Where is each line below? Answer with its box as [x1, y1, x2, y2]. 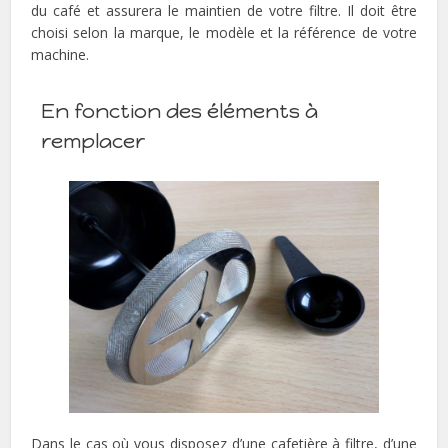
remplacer [41, 128, 146, 153]
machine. [31, 44, 90, 64]
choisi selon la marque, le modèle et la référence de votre [31, 22, 417, 42]
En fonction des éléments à [41, 98, 319, 123]
